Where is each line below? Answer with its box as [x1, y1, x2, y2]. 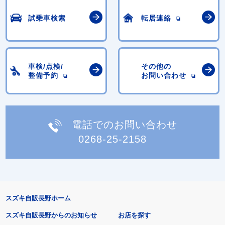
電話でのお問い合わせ [71, 119, 177, 131]
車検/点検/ [28, 62, 64, 70]
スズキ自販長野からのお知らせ [5, 211, 97, 219]
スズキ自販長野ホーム [5, 194, 71, 202]
